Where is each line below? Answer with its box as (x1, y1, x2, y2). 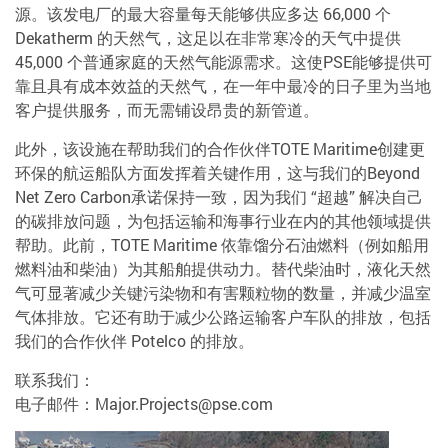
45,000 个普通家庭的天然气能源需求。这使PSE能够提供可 (15, 51, 432, 72)
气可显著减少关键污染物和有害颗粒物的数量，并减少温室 (15, 282, 431, 303)
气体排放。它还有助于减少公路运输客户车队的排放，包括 (15, 306, 431, 327)
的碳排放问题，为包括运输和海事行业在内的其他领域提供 (15, 210, 431, 231)
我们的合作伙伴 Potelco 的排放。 (15, 330, 254, 351)
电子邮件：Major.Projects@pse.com (15, 393, 273, 414)
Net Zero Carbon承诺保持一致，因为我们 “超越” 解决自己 (15, 186, 423, 207)
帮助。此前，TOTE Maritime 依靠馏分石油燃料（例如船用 (15, 234, 429, 255)
